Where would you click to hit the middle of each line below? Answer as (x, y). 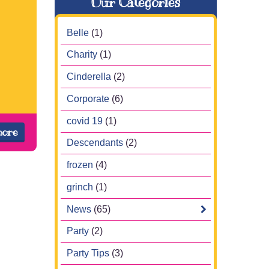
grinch (80, 187)
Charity (82, 55)
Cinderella (89, 76)
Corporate (88, 98)
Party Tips (88, 253)
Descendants (95, 143)
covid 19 (85, 121)
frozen (80, 165)
